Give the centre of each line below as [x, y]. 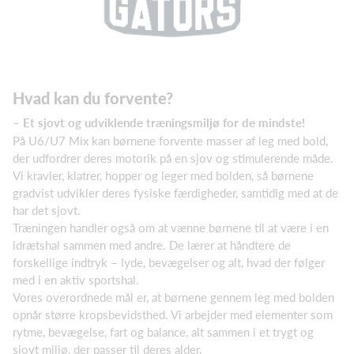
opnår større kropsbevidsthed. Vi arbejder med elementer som [173, 314]
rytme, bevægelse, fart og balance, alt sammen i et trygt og [163, 331]
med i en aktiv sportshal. [76, 279]
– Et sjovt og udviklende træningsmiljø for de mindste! [159, 123]
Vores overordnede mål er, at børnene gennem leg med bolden [173, 297]
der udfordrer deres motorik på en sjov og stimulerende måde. [173, 158]
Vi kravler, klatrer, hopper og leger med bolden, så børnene [163, 175]
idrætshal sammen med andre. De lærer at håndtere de [152, 245]
